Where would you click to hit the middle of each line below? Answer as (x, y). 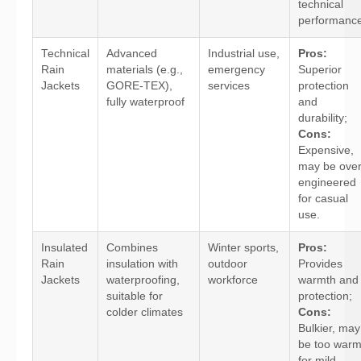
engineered (327, 183)
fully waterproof (145, 102)
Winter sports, (243, 248)
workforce (233, 280)
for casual (323, 199)
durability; (323, 118)
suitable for (135, 296)
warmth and (328, 280)
